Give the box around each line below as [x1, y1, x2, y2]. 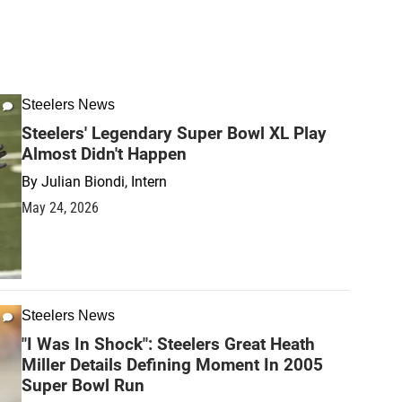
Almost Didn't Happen [22, 144, 187, 164]
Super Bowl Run [22, 374, 144, 396]
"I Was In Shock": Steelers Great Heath [22, 333, 315, 354]
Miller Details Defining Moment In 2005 [22, 354, 323, 375]
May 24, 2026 [22, 199, 99, 216]
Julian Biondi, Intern [41, 173, 167, 190]
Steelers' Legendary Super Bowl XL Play [22, 123, 327, 144]
